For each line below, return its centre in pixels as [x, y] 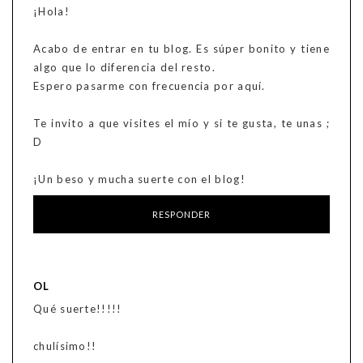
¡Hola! [51, 12]
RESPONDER [181, 215]
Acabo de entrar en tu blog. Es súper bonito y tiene [181, 49]
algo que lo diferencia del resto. [124, 68]
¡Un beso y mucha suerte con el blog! [139, 179]
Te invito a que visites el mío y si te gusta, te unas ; [181, 124]
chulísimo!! [65, 346]
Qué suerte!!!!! [78, 309]
